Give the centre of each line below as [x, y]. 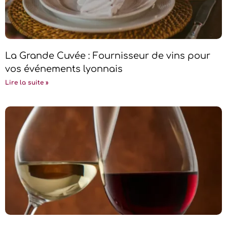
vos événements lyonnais [64, 69]
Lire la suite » [27, 82]
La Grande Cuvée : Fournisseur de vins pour [108, 55]
